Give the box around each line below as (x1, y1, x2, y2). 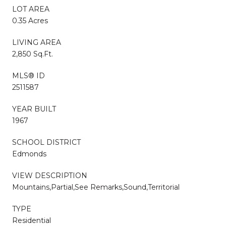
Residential (12, 215, 51, 225)
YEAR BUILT (12, 104, 56, 114)
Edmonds (12, 149, 46, 158)
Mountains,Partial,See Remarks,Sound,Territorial (12, 182, 180, 192)
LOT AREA (12, 4, 49, 14)
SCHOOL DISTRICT (12, 137, 81, 147)
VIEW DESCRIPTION (12, 171, 87, 180)
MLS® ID (12, 71, 45, 80)
